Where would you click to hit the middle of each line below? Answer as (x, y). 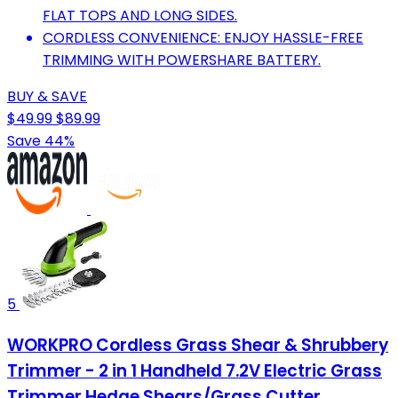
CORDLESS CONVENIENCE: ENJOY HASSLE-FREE (203, 38)
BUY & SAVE (47, 97)
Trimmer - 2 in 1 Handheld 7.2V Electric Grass (195, 370)
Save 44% (41, 141)
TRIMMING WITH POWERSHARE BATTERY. (182, 60)
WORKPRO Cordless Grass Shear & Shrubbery (198, 345)
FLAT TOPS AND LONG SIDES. (140, 16)
